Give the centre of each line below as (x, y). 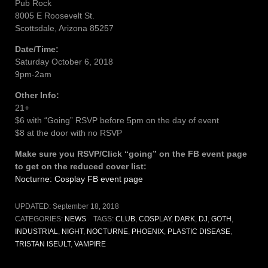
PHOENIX (148, 231)
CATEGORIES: (40, 219)
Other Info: (37, 95)
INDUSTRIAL (36, 231)
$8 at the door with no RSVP (68, 133)
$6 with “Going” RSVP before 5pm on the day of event (117, 120)
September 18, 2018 (86, 206)
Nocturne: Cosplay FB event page (79, 179)
